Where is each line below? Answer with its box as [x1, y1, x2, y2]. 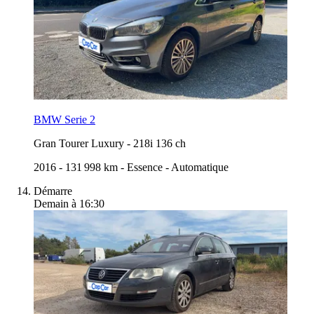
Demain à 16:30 [34, 197, 104, 210]
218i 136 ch [133, 137, 186, 149]
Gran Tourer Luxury [34, 137, 124, 149]
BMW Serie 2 [34, 113, 95, 125]
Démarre [34, 184, 72, 197]
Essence [127, 161, 163, 173]
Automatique [171, 161, 228, 173]
